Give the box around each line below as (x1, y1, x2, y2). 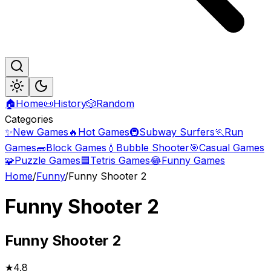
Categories (5, 113, 53, 125)
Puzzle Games (15, 154, 80, 166)
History (53, 97, 87, 109)
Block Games (46, 142, 106, 154)
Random (96, 97, 134, 109)
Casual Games (199, 142, 264, 154)
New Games (13, 126, 68, 138)
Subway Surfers (139, 126, 215, 138)
